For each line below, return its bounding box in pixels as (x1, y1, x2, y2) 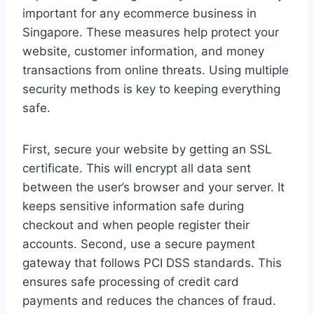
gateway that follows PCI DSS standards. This (22, 256, 282, 271)
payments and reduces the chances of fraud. (22, 294, 276, 308)
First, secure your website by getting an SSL (22, 142, 272, 157)
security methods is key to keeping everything (22, 82, 280, 97)
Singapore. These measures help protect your (22, 25, 279, 40)
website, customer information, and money (22, 44, 264, 59)
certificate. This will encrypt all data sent (22, 161, 251, 176)
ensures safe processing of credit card (22, 275, 239, 289)
